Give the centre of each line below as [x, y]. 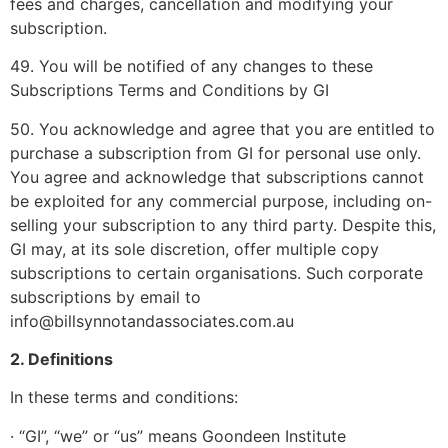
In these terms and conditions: [124, 397]
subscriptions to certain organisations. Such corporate [216, 272]
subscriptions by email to [105, 296]
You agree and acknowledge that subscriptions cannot [217, 176]
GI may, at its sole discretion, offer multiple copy [194, 248]
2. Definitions [61, 359]
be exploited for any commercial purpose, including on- [221, 200]
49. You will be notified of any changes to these [191, 66]
